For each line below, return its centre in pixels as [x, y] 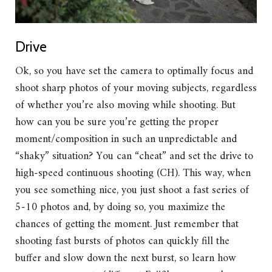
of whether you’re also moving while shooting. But [125, 106]
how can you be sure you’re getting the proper [117, 123]
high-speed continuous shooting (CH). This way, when [133, 174]
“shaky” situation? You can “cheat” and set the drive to [134, 157]
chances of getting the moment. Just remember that [127, 225]
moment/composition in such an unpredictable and [126, 140]
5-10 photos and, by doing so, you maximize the [120, 208]
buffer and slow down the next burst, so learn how [126, 259]
